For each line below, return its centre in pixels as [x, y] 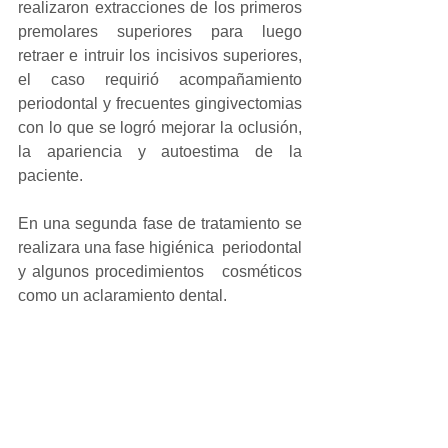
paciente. [50, 176]
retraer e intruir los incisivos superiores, [160, 56]
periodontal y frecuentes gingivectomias [160, 104]
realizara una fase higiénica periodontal [160, 248]
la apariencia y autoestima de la [160, 152]
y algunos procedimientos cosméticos [160, 272]
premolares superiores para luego [160, 32]
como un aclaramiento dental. [122, 296]
